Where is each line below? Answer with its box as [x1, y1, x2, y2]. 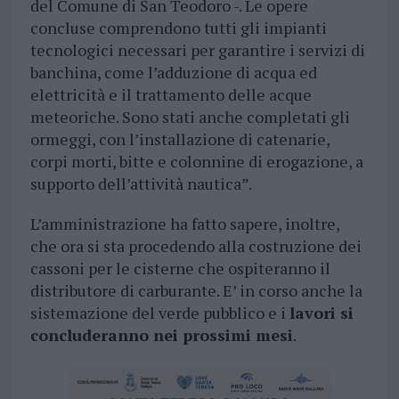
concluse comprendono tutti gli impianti [29, 17, 327, 39]
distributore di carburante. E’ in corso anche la [29, 280, 362, 302]
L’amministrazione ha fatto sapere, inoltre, [29, 213, 339, 235]
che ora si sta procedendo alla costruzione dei [29, 235, 362, 257]
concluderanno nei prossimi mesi [29, 324, 293, 346]
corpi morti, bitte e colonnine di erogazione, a [29, 151, 363, 173]
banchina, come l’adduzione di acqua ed [29, 61, 317, 84]
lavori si [289, 302, 354, 324]
